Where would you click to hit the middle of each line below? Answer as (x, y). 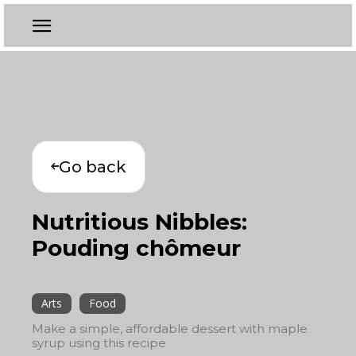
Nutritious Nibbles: (139, 222)
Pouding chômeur (136, 248)
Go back (93, 167)
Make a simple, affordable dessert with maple (170, 329)
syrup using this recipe (99, 343)
